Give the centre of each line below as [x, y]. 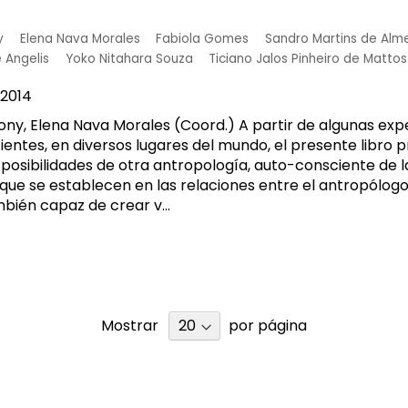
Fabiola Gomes [203, 38]
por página [268, 326]
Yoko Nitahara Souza [129, 58]
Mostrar [130, 326]
